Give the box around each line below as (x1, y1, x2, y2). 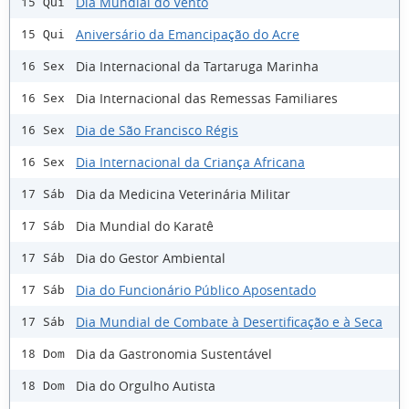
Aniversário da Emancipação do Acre (76, 25, 299, 43)
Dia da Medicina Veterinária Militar (76, 184, 290, 203)
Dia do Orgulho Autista (76, 376, 215, 394)
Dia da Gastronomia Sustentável (76, 344, 272, 362)
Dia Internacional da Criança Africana (76, 152, 305, 171)
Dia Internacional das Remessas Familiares (76, 89, 338, 107)
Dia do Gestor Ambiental (76, 248, 225, 267)
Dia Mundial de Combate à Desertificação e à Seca (76, 312, 383, 330)
